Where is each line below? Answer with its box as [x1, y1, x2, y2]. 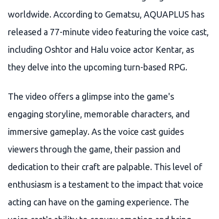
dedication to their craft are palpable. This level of [8, 162, 202, 172]
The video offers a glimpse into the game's [8, 91, 174, 102]
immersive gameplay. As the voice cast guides [8, 127, 184, 137]
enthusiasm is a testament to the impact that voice [8, 179, 203, 190]
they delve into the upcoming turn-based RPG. [8, 62, 187, 72]
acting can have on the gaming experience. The [8, 197, 189, 207]
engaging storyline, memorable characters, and [8, 109, 190, 119]
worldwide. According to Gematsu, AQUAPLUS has [8, 9, 204, 20]
